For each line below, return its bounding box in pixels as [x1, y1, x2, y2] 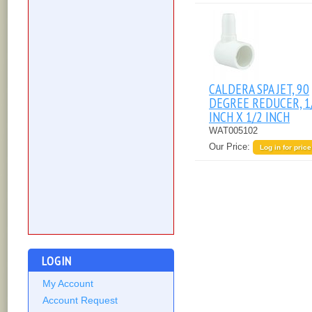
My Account [42, 278, 93, 290]
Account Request [42, 295, 118, 306]
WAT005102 [209, 125, 258, 136]
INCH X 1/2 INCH [209, 107, 290, 125]
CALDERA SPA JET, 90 [209, 79, 309, 97]
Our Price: [209, 141, 253, 153]
